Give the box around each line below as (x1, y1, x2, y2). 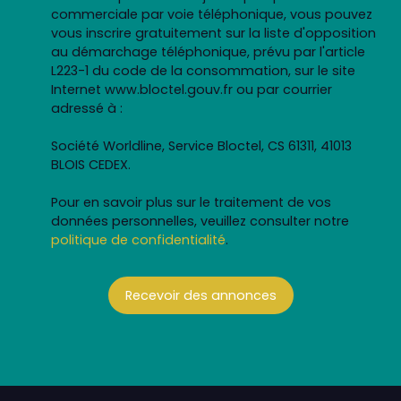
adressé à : (51, 99, 123, 118)
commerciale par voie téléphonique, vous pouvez (51, 5, 372, 24)
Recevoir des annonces (124, 286, 277, 304)
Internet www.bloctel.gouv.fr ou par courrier (51, 81, 332, 99)
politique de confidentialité (51, 231, 226, 250)
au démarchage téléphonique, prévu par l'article (51, 43, 365, 62)
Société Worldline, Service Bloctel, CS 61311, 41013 (51, 137, 352, 156)
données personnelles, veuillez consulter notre (51, 212, 349, 231)
